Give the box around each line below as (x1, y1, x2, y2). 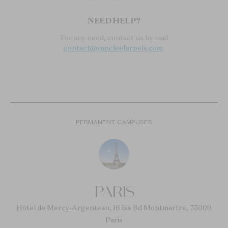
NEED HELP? (88, 15, 140, 26)
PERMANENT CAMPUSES (76, 118, 152, 126)
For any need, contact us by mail (60, 33, 168, 43)
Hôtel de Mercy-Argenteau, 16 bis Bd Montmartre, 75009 (16, 203, 212, 213)
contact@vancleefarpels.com (64, 43, 163, 53)
